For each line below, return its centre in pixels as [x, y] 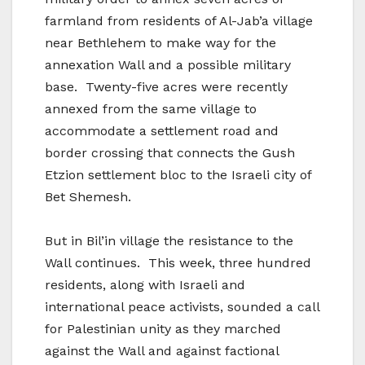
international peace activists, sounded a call [182, 307]
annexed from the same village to [151, 109]
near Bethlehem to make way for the [161, 43]
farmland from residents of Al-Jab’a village [179, 21]
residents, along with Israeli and [145, 285]
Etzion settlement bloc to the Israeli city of [178, 175]
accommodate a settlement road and [162, 131]
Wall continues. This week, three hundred [178, 263]
